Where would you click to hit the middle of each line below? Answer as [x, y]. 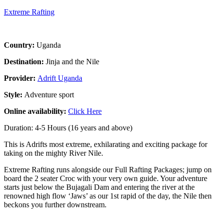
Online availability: [36, 111]
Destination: [25, 61]
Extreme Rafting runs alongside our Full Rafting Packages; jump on [108, 169]
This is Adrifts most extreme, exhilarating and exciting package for [106, 144]
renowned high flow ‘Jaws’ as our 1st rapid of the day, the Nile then [108, 196]
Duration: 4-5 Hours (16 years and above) [68, 127]
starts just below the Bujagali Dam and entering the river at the [99, 187]
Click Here [85, 111]
